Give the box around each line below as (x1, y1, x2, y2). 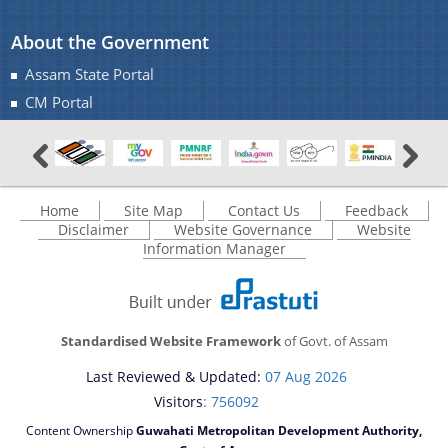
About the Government (11, 30, 210, 54)
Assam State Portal (25, 64, 155, 85)
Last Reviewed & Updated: (86, 367, 265, 387)
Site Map (123, 201, 183, 221)
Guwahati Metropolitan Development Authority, (136, 421, 422, 439)
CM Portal (25, 92, 94, 113)
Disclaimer (57, 220, 129, 240)
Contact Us (227, 201, 300, 221)
